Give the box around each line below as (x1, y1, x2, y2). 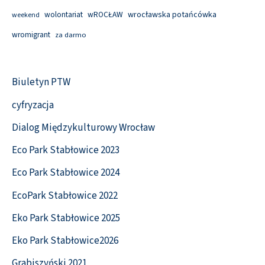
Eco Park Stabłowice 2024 (12, 166, 119, 180)
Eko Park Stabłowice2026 (12, 234, 118, 248)
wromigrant (12, 28, 50, 40)
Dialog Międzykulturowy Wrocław (12, 120, 155, 135)
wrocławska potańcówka (128, 8, 216, 21)
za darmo (55, 29, 86, 40)
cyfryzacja (12, 98, 54, 112)
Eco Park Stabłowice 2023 (12, 143, 119, 158)
